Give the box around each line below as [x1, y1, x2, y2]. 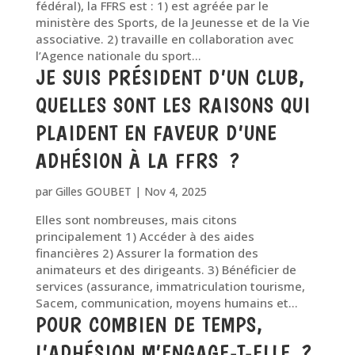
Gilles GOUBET [55, 184, 132, 199]
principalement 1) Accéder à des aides [35, 228, 254, 244]
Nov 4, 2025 [143, 184, 207, 199]
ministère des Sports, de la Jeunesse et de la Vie [35, 14, 310, 30]
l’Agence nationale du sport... [35, 48, 201, 63]
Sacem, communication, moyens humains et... [35, 295, 298, 311]
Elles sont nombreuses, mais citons [35, 212, 237, 227]
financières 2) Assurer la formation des [35, 245, 258, 261]
